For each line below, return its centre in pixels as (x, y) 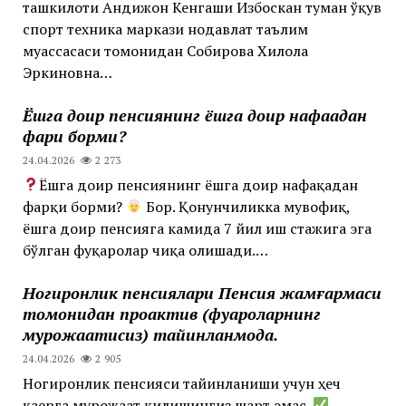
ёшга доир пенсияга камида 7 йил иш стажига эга (197, 228)
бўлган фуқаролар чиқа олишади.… (145, 250)
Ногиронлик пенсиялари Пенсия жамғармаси (202, 292)
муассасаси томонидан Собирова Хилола (165, 50)
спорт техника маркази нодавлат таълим (165, 29)
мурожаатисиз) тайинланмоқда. (150, 334)
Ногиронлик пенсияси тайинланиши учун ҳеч (181, 383)
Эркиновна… (67, 72)
